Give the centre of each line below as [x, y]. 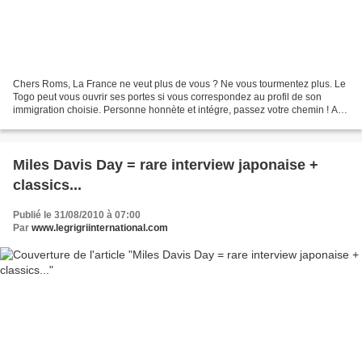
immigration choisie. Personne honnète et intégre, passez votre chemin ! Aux [181, 109]
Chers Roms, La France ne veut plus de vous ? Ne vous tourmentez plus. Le [179, 84]
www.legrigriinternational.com [100, 227]
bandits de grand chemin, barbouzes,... [98, 122]
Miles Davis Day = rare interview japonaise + [166, 164]
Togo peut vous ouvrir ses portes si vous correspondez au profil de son [167, 97]
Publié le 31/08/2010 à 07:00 [77, 215]
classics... [47, 185]
